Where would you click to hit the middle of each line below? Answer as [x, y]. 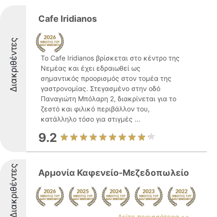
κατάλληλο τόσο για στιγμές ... [91, 119]
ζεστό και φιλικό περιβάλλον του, [95, 109]
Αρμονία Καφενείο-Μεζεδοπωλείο [114, 173]
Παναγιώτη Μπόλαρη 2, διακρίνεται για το [108, 99]
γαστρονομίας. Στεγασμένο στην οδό [101, 88]
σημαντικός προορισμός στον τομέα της [106, 78]
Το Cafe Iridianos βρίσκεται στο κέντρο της [110, 58]
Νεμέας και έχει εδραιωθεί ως [91, 68]
